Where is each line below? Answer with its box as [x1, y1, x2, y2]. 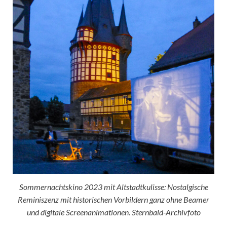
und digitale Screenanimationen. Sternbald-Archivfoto [26, 207, 201, 217]
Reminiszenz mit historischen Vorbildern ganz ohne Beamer [18, 194, 209, 204]
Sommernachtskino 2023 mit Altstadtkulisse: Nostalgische [19, 181, 208, 192]
